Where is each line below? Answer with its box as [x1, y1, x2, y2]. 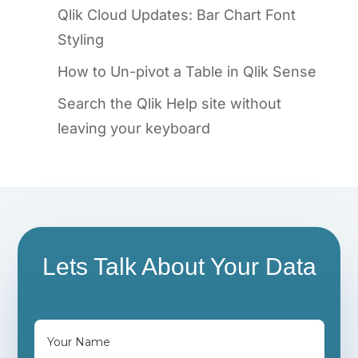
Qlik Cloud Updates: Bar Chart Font [57, 6, 296, 23]
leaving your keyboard [57, 119, 210, 137]
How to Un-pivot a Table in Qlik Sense [57, 62, 316, 80]
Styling [57, 30, 104, 48]
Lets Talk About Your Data [42, 253, 316, 280]
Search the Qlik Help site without [57, 94, 281, 112]
